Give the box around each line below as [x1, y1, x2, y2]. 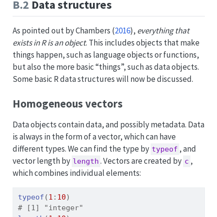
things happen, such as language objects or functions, [12, 49, 199, 60]
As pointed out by [12, 25, 76, 36]
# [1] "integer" [17, 203, 83, 213]
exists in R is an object [12, 37, 86, 48]
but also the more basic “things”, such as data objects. [12, 61, 199, 72]
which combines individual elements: [12, 168, 141, 179]
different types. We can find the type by [12, 143, 151, 155]
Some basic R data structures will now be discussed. [12, 73, 193, 84]
